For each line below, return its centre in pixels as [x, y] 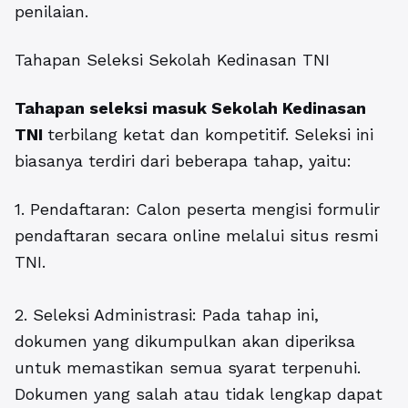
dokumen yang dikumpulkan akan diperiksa [185, 342]
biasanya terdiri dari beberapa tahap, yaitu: [183, 161]
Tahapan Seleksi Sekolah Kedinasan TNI [172, 60]
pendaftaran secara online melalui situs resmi [196, 236]
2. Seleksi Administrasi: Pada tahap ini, [167, 315]
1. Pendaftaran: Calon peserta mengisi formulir [197, 209]
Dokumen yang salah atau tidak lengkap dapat [199, 394]
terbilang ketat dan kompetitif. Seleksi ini [210, 135]
